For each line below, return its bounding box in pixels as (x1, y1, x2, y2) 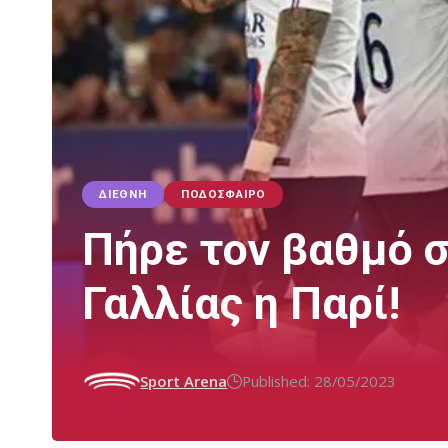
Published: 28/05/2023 (242, 370, 397, 391)
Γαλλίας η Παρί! (82, 277, 400, 331)
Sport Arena (140, 370, 228, 391)
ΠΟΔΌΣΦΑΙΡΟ (180, 187, 266, 202)
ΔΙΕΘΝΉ (99, 187, 147, 202)
